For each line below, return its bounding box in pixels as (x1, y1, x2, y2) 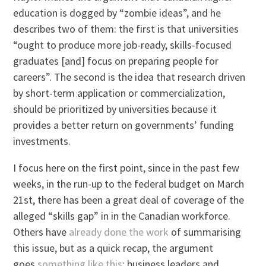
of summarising (169, 225, 242, 239)
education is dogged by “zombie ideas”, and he (13, 6, 221, 20)
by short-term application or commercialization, (13, 86, 226, 100)
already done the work (69, 225, 169, 239)
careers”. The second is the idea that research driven (13, 70, 246, 84)
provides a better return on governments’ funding (13, 118, 235, 132)
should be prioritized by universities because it (13, 102, 217, 116)
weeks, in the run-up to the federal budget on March (13, 177, 245, 191)
